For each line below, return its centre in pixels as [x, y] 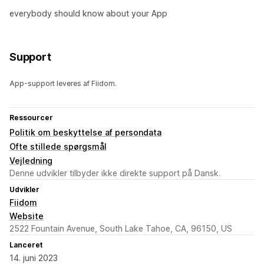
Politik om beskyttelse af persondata [85, 133]
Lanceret [26, 245]
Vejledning [31, 161]
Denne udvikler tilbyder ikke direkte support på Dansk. [115, 173]
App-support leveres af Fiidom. [63, 84]
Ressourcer [31, 118]
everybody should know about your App [88, 14]
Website [27, 216]
